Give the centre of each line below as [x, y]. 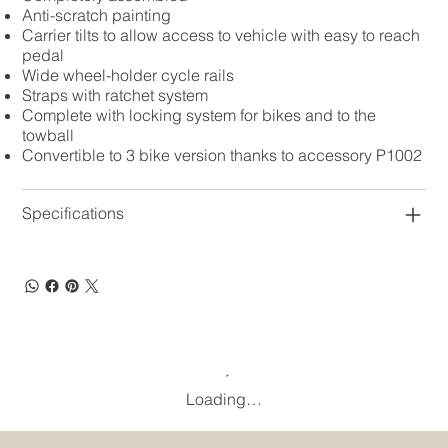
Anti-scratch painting [97, 15]
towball [48, 135]
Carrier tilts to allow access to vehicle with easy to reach [221, 35]
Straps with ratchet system [115, 95]
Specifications [73, 213]
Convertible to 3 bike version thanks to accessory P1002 [222, 155]
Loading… [224, 399]
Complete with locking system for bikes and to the [199, 115]
